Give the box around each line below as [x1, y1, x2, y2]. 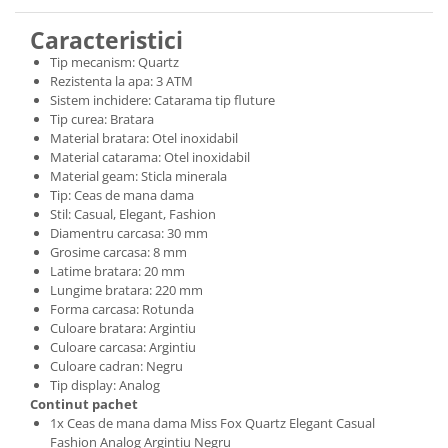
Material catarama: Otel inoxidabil [50, 148, 250, 166]
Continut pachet [30, 395, 138, 413]
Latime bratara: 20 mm [50, 262, 185, 280]
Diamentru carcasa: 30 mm [50, 224, 208, 242]
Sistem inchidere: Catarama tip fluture [50, 91, 275, 109]
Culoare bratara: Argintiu [50, 319, 196, 337]
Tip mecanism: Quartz [50, 53, 179, 71]
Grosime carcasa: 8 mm [50, 243, 187, 261]
